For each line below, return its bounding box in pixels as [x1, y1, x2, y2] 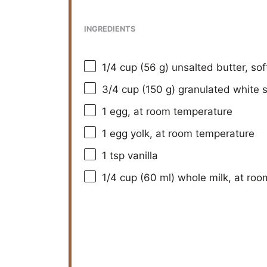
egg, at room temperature [107, 105, 232, 117]
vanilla [125, 149, 158, 162]
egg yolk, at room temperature [107, 127, 254, 139]
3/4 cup [102, 83, 139, 95]
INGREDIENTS [84, 24, 135, 34]
